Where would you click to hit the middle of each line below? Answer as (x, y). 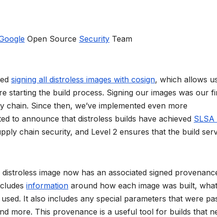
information (47, 186)
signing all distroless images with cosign (83, 80)
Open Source (52, 39)
